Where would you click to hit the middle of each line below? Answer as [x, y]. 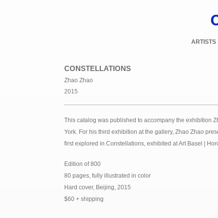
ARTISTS [204, 42]
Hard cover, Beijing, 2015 [98, 187]
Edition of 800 [83, 164]
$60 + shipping [84, 199]
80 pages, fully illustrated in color [108, 176]
